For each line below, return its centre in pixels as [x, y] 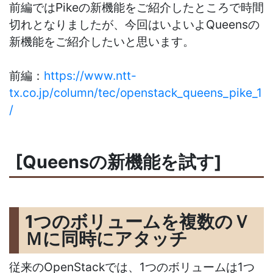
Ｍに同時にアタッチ [106, 238]
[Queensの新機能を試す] [118, 161]
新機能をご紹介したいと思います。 [102, 41]
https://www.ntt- [90, 76]
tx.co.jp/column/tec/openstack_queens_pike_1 [136, 93]
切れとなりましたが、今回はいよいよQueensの [134, 24]
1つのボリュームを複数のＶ [137, 221]
